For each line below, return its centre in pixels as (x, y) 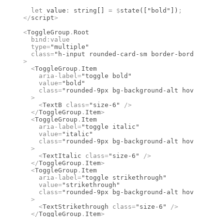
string (83, 10)
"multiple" (70, 46)
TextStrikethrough (76, 206)
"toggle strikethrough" (124, 177)
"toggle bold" (107, 76)
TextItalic (62, 155)
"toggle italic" (110, 126)
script (43, 17)
